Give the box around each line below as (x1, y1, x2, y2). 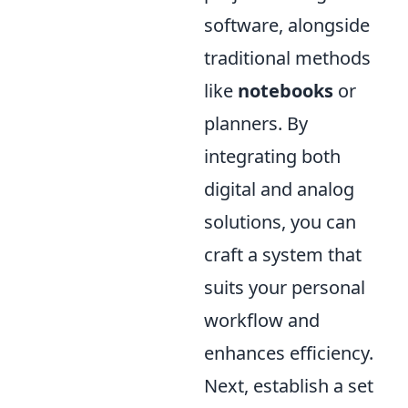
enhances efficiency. (204, 340, 373, 365)
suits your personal (204, 274, 365, 300)
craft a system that (204, 241, 362, 267)
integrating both (204, 143, 341, 168)
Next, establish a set (204, 372, 373, 398)
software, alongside (204, 12, 370, 37)
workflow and (204, 307, 320, 332)
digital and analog (204, 176, 354, 201)
